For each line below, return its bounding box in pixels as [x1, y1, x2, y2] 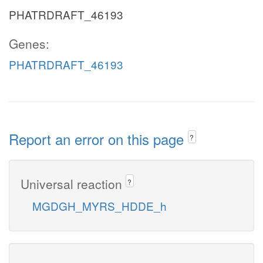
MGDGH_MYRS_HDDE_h [32, 197, 167, 214]
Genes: [9, 35, 49, 52]
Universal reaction [21, 174, 126, 193]
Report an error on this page [9, 129, 188, 149]
